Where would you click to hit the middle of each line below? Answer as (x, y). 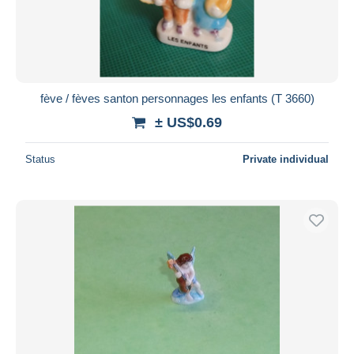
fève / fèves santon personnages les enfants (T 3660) (177, 98)
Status (40, 159)
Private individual (286, 159)
